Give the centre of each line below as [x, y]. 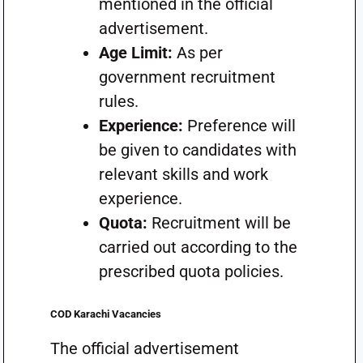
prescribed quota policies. [191, 271]
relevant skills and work [183, 174]
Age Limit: [135, 53]
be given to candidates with [197, 150]
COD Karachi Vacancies [105, 314]
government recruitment [187, 77]
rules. [118, 101]
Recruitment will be [219, 223]
